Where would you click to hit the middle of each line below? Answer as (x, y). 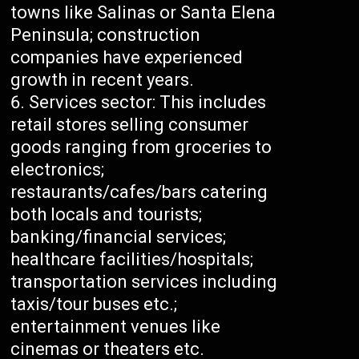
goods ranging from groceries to (141, 147)
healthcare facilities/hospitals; (132, 260)
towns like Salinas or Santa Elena (143, 13)
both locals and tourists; (107, 215)
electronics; (58, 170)
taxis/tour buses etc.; (94, 305)
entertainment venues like (116, 327)
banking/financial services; (119, 237)
